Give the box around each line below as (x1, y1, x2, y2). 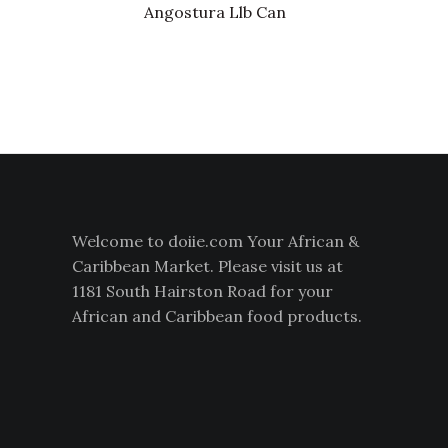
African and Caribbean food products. (72, 306, 362, 327)
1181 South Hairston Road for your (72, 281, 333, 302)
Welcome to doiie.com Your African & (72, 231, 359, 252)
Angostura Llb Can (143, 2, 286, 23)
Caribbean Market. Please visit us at (72, 256, 343, 277)
